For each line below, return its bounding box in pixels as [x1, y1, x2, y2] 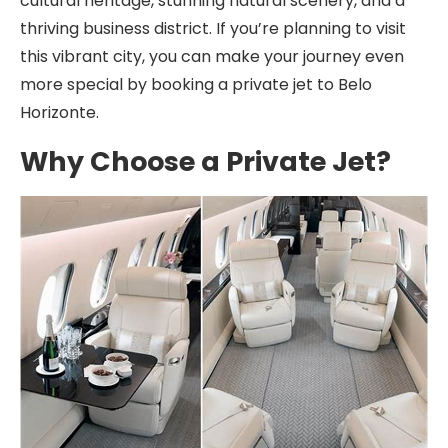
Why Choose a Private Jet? [20, 143, 391, 180]
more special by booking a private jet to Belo [20, 73, 372, 96]
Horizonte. [20, 101, 99, 124]
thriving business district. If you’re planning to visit [20, 17, 406, 40]
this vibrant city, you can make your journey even [20, 45, 404, 68]
